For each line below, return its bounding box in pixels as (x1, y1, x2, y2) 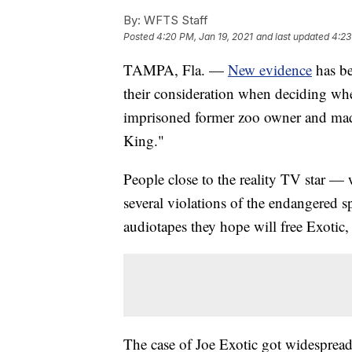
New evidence (228, 59, 312, 79)
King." (123, 130, 164, 150)
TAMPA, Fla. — (123, 59, 228, 79)
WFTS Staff (141, 12, 208, 27)
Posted (123, 30, 156, 42)
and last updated (256, 30, 329, 42)
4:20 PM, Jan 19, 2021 (156, 30, 253, 42)
